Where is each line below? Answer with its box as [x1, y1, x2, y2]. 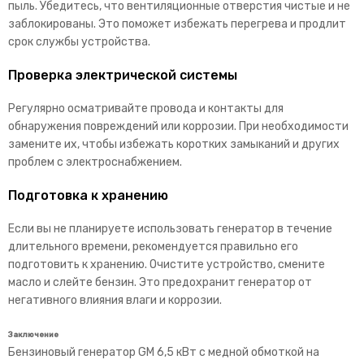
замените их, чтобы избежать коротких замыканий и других [8, 136, 340, 151]
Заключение [8, 329, 58, 339]
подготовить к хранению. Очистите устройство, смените [8, 257, 325, 271]
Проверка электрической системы [8, 67, 237, 83]
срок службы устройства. [8, 34, 150, 49]
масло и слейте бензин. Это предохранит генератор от [8, 275, 312, 289]
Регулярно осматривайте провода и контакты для [8, 101, 284, 115]
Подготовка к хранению [8, 187, 168, 203]
